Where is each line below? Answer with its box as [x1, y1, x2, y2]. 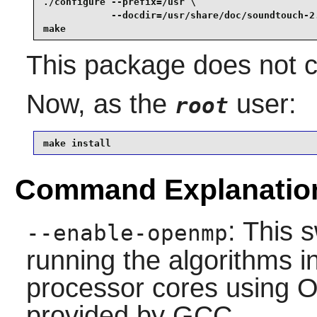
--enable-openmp [25, 221, 228, 246]
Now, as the [25, 89, 175, 120]
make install [42, 137, 117, 149]
